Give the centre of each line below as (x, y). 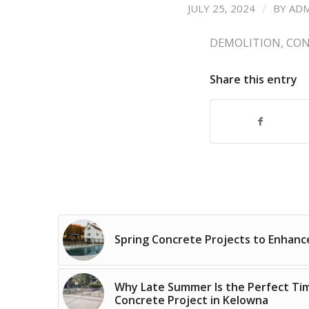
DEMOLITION (245, 43)
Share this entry (253, 80)
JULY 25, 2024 (221, 9)
